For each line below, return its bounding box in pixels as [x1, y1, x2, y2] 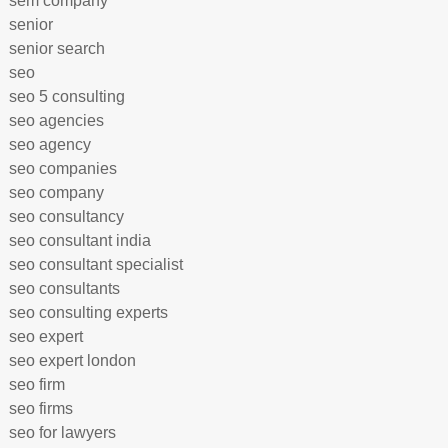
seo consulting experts [8, 304, 168, 321]
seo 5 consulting [8, 88, 125, 105]
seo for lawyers [8, 424, 116, 441]
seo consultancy [8, 208, 124, 225]
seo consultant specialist [8, 256, 183, 273]
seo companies [8, 160, 117, 177]
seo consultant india [8, 232, 151, 249]
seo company [8, 184, 104, 201]
